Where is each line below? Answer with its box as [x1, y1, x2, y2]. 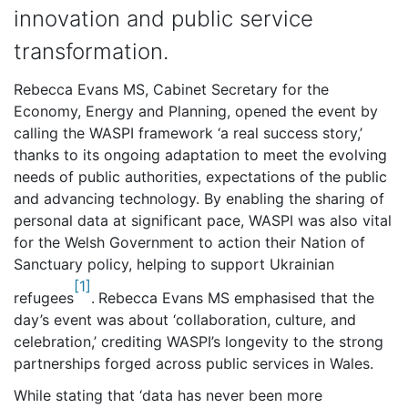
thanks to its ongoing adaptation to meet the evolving [14, 146, 387, 165]
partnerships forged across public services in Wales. [14, 353, 373, 372]
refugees [14, 288, 74, 307]
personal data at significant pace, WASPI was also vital [14, 211, 392, 230]
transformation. [14, 38, 168, 66]
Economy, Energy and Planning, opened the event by [14, 102, 378, 121]
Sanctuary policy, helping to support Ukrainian [14, 255, 334, 274]
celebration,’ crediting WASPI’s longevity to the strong [14, 331, 383, 351]
